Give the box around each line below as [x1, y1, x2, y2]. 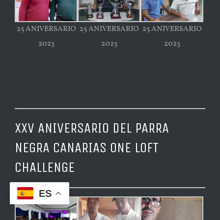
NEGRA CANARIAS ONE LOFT [15, 139, 159, 157]
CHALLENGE [15, 159, 75, 176]
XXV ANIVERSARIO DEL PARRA [15, 119, 169, 137]
